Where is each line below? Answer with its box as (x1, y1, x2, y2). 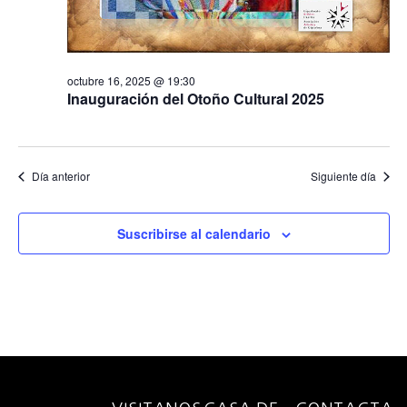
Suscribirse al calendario (116, 224, 271, 243)
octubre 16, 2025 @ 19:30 (66, 73, 195, 89)
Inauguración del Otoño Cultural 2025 (66, 88, 324, 110)
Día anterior (31, 168, 90, 184)
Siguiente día (310, 168, 376, 184)
